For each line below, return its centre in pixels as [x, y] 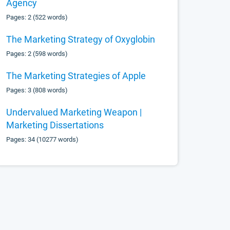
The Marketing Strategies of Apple [76, 76]
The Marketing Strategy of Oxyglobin [81, 39]
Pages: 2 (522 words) [37, 17]
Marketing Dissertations [55, 125]
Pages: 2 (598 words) [37, 54]
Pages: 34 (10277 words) [43, 139]
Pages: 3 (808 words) [37, 90]
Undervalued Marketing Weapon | [74, 112]
